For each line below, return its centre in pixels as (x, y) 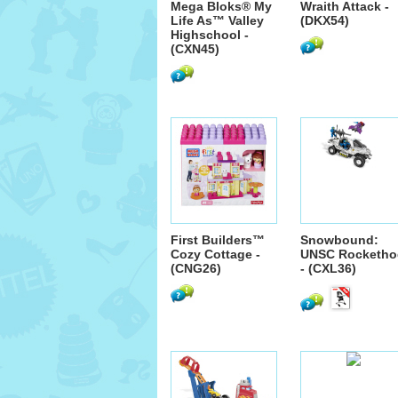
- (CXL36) (328, 268)
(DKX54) (325, 20)
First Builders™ (218, 240)
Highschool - (210, 35)
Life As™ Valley (217, 20)
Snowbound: (339, 240)
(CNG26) (196, 268)
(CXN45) (195, 49)
